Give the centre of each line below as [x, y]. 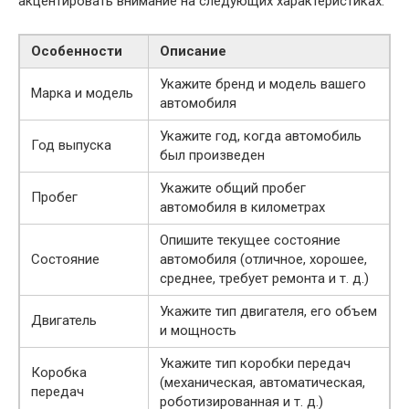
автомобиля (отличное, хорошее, [263, 260]
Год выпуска [71, 146]
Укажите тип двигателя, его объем [268, 312]
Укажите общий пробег [233, 189]
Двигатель [64, 321]
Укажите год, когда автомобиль [261, 136]
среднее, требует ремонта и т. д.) [264, 279]
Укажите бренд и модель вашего [263, 84]
